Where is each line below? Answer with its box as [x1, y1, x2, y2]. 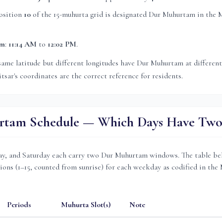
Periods [7, 200, 31, 210]
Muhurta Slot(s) [61, 200, 111, 210]
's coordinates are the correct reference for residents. [14, 71, 183, 81]
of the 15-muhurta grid [31, 9, 105, 19]
